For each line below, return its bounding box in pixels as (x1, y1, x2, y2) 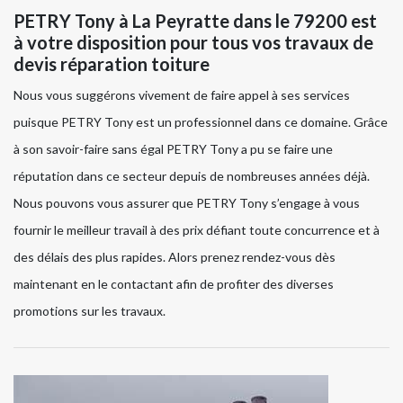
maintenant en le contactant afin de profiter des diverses (13, 276, 334, 292)
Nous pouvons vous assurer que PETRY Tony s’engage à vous (13, 195, 360, 211)
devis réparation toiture (13, 53, 210, 76)
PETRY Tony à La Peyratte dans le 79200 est (13, 10, 377, 32)
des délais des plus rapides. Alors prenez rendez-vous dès (13, 249, 336, 265)
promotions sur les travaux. (13, 303, 166, 319)
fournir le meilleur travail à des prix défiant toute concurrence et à (13, 222, 380, 238)
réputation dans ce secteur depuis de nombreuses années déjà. (13, 168, 370, 184)
